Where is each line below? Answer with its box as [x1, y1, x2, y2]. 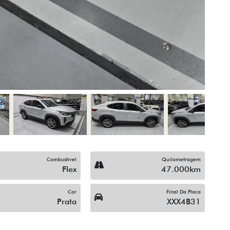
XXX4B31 [166, 196, 201, 206]
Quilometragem [161, 156, 201, 162]
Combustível [46, 156, 76, 162]
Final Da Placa [166, 188, 201, 195]
